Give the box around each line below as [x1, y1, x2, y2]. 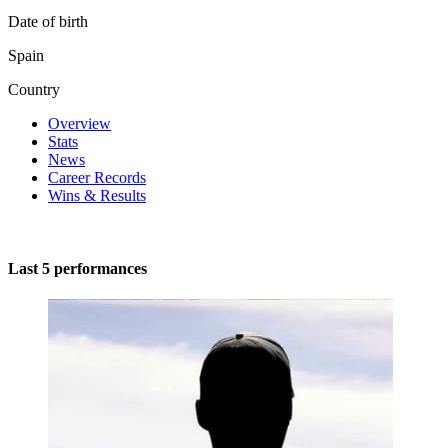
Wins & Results [48, 186, 146, 204]
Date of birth [8, 12, 88, 30]
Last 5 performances [8, 260, 147, 278]
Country [8, 80, 60, 98]
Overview [48, 114, 111, 132]
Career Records [48, 168, 146, 186]
